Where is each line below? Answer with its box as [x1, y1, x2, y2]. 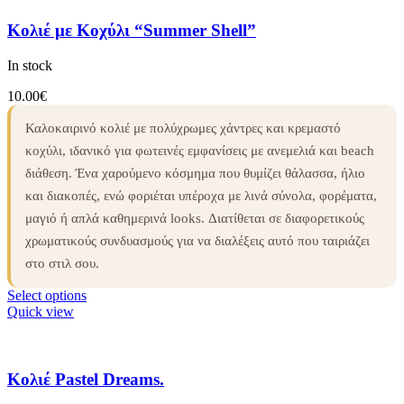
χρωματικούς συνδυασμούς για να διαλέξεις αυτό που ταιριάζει [25, 234, 370, 248]
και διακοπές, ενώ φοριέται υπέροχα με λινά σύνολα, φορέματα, [25, 188, 377, 203]
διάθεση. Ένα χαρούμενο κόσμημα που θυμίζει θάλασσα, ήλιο [25, 166, 365, 180]
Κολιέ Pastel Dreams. [7, 369, 164, 389]
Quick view [7, 304, 74, 319]
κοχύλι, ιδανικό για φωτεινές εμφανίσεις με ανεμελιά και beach [25, 143, 374, 158]
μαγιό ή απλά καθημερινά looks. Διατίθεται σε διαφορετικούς [25, 211, 364, 225]
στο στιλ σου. [25, 256, 99, 271]
